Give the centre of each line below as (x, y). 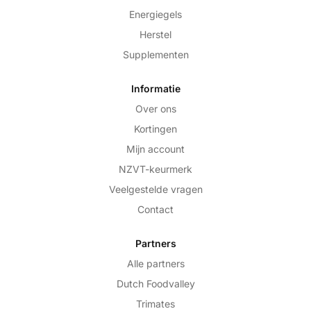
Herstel (155, 35)
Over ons (155, 109)
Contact (155, 210)
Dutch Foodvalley (155, 284)
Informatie (155, 89)
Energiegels (155, 15)
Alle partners (155, 264)
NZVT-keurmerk (155, 169)
